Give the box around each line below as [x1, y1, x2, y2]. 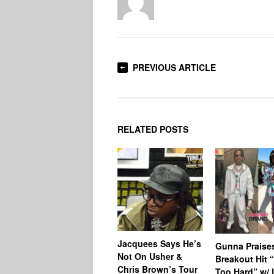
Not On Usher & [117, 250, 182, 262]
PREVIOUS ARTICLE [133, 61, 216, 74]
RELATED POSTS [117, 123, 188, 136]
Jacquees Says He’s [117, 237, 201, 250]
